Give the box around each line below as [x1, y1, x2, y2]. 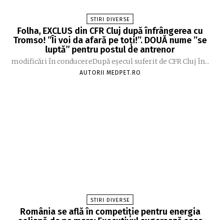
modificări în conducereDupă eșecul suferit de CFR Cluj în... [11, 57, 209, 66]
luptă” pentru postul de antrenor [45, 44, 175, 55]
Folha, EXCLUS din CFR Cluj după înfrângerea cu [17, 26, 203, 37]
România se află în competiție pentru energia [20, 206, 200, 218]
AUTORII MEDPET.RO [79, 69, 141, 77]
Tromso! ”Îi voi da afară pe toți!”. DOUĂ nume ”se [13, 35, 207, 46]
